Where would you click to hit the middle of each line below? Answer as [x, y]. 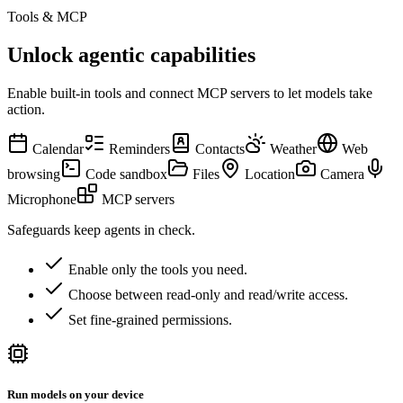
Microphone [42, 199]
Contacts [218, 148]
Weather [291, 148]
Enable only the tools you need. [158, 269]
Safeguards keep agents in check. [101, 229]
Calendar [56, 148]
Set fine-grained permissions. [150, 319]
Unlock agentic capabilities [131, 54]
